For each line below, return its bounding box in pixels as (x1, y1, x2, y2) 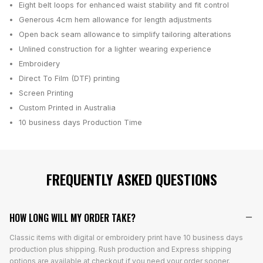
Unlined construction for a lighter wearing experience (19, 45, 211, 54)
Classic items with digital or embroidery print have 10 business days (9, 233, 243, 242)
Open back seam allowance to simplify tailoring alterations (19, 30, 231, 39)
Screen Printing (19, 89, 73, 98)
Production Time (80, 118, 142, 127)
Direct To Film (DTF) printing (19, 74, 120, 83)
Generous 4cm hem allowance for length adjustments (19, 15, 212, 25)
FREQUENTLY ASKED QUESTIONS (46, 168, 217, 190)
